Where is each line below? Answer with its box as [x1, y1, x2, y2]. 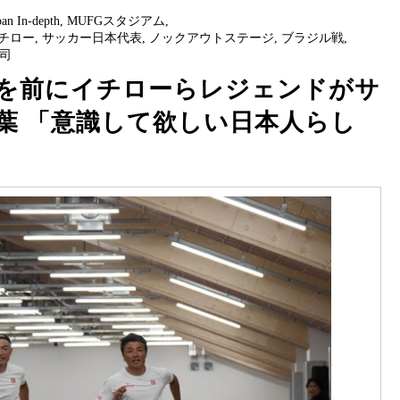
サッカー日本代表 [42, 31, 142, 45]
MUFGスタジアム [67, 14, 166, 28]
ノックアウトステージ [149, 31, 274, 45]
